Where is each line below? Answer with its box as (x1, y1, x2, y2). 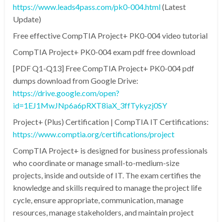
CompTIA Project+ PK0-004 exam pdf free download (13, 47, 195, 56)
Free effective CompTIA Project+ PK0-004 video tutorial (13, 31, 208, 40)
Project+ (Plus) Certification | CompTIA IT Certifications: (13, 117, 209, 126)
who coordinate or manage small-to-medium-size (13, 158, 179, 167)
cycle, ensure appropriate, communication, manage (13, 195, 183, 205)
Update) (13, 14, 41, 24)
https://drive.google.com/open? (13, 88, 119, 98)
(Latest (161, 2, 186, 11)
